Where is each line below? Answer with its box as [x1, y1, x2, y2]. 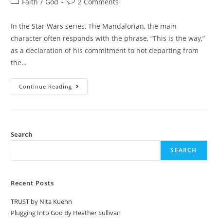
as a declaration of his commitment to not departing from [11, 46, 199, 55]
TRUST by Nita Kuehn [11, 197, 73, 206]
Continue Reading [19, 83, 73, 90]
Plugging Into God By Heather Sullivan [11, 208, 121, 217]
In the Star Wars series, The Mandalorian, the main [11, 21, 177, 31]
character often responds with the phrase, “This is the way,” [11, 34, 205, 43]
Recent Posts [11, 179, 54, 187]
